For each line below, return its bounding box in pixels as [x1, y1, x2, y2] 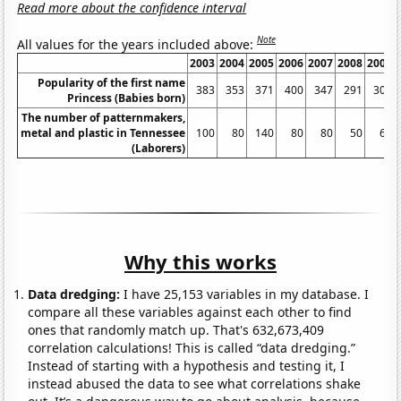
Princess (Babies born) [67, 90, 186, 107]
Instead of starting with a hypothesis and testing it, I [28, 357, 346, 375]
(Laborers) [132, 141, 186, 157]
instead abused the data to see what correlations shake [28, 375, 362, 393]
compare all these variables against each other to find [28, 303, 353, 321]
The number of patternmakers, [21, 110, 186, 126]
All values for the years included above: [17, 35, 258, 53]
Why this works [124, 248, 277, 276]
